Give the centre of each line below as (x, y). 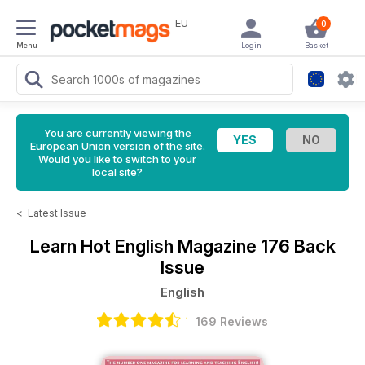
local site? (117, 172)
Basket (316, 45)
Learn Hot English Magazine (145, 246)
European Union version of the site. (117, 146)
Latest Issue (57, 213)
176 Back (298, 246)
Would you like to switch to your (117, 159)
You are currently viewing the (117, 133)
